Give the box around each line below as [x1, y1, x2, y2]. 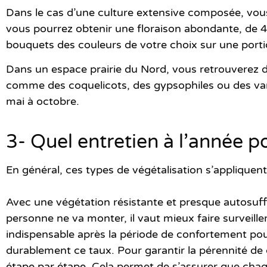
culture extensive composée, [98, 5, 244, 19]
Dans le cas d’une [6, 5, 98, 19]
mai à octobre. [6, 95, 79, 108]
